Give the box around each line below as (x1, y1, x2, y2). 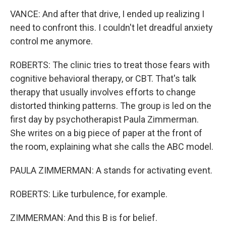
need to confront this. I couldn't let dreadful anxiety (10, 22, 213, 33)
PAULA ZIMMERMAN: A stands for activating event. (10, 165, 212, 176)
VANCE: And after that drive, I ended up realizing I (10, 9, 204, 19)
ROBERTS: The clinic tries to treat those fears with (10, 60, 210, 70)
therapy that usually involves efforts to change (10, 87, 196, 97)
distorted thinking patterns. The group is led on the (10, 100, 211, 111)
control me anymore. (10, 36, 93, 46)
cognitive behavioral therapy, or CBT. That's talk (10, 73, 196, 84)
